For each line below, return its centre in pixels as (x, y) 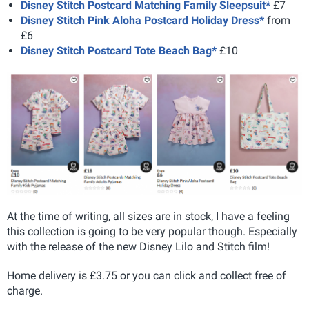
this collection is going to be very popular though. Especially (152, 231)
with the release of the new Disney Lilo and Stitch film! (138, 246)
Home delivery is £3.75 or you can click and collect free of (147, 275)
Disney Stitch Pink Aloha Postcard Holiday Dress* (142, 20)
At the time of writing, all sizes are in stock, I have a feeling (148, 216)
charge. (25, 290)
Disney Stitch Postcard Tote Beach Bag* (119, 51)
